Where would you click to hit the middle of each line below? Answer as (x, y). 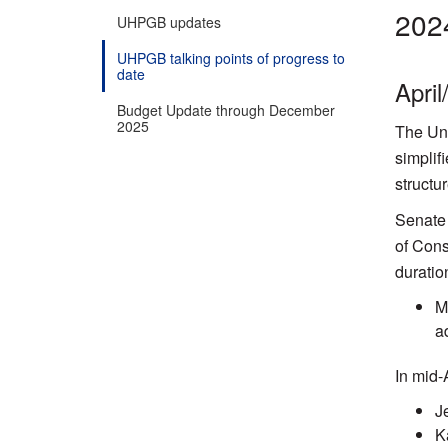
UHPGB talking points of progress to (231, 57)
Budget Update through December (226, 109)
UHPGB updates (169, 21)
